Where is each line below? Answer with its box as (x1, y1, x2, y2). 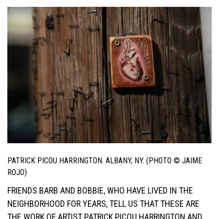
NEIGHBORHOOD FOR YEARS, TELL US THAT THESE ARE (7, 198, 199, 209)
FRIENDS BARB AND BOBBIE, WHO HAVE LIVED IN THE (7, 185, 193, 196)
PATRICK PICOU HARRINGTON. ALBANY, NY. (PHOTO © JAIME (7, 155, 202, 165)
